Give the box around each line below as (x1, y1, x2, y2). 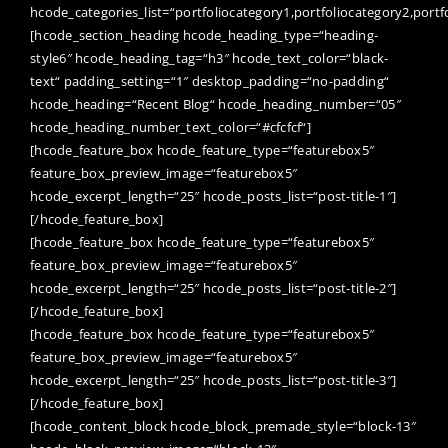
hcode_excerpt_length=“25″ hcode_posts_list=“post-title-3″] (30, 370, 397, 389)
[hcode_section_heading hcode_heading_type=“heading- (30, 25, 379, 44)
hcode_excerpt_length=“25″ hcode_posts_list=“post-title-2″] (30, 278, 397, 297)
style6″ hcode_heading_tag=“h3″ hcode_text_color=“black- (30, 48, 389, 67)
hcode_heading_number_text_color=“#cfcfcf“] (30, 117, 311, 136)
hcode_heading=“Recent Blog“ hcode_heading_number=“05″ (30, 94, 401, 113)
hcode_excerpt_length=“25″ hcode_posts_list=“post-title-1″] (30, 186, 397, 205)
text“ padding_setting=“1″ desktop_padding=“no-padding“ (30, 71, 390, 90)
